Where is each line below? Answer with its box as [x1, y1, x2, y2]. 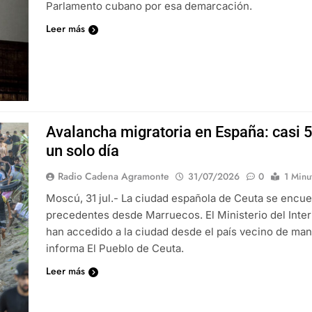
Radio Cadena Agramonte [58, 169, 170, 184]
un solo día [46, 142, 120, 160]
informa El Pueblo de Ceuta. [46, 242, 185, 256]
